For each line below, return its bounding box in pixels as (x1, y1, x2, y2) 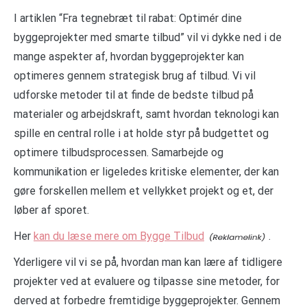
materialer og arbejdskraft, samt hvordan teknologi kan (14, 107, 279, 121)
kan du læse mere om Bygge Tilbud (34, 229, 204, 243)
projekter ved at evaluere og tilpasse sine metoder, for (14, 274, 280, 288)
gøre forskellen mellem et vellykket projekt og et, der (14, 184, 273, 197)
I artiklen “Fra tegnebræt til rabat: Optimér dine (14, 11, 242, 25)
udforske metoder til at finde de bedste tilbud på (14, 88, 254, 101)
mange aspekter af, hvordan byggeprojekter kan (14, 49, 244, 63)
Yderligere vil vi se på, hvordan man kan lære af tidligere (14, 255, 282, 269)
